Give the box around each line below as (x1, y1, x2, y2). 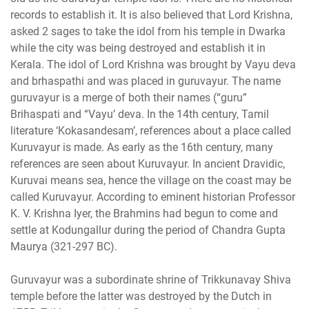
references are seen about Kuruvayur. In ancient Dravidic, (10, 157, 285, 170)
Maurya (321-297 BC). (10, 239, 117, 253)
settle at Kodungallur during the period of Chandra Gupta (10, 223, 286, 237)
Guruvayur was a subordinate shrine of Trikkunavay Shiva (10, 272, 291, 286)
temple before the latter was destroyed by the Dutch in (10, 289, 272, 303)
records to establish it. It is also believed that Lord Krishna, (10, 8, 292, 21)
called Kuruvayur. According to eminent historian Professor (10, 190, 295, 203)
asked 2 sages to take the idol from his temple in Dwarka (10, 24, 286, 38)
